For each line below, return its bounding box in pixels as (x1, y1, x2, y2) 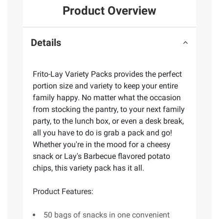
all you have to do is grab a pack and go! (33, 128, 172, 137)
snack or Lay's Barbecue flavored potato (33, 151, 170, 161)
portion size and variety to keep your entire (33, 81, 178, 90)
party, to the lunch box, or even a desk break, (33, 116, 184, 126)
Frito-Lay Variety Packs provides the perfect (33, 69, 182, 79)
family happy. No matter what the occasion (33, 92, 181, 102)
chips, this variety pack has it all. (33, 163, 144, 173)
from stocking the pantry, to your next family (33, 104, 185, 114)
